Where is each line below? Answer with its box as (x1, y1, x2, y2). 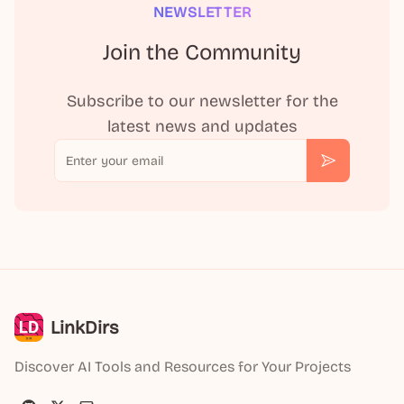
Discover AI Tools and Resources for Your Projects (14, 358, 351, 375)
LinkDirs (50, 317, 119, 338)
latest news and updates (106, 116, 298, 136)
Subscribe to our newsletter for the (66, 91, 338, 111)
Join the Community (103, 40, 301, 65)
